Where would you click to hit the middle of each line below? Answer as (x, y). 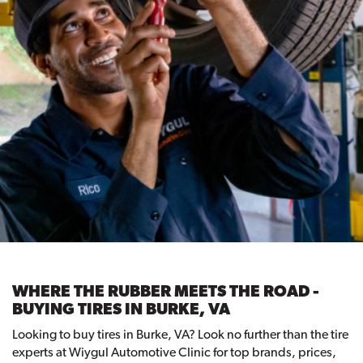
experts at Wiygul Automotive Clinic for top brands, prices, (174, 352)
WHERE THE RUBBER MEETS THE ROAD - (166, 291)
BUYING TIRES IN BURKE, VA (121, 309)
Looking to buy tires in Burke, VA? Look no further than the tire (180, 335)
